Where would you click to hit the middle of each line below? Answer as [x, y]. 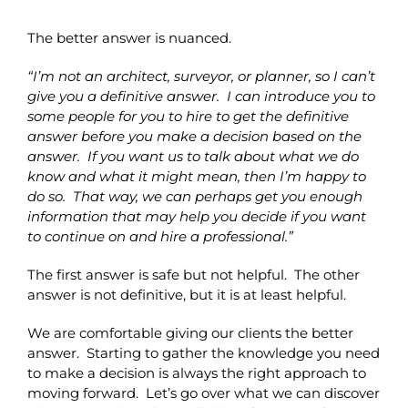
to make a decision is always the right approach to [196, 372]
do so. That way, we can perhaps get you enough [194, 196]
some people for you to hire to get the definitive [188, 116]
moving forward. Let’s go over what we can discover [203, 393]
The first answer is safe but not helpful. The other [193, 274]
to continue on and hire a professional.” [160, 236]
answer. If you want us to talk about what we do [193, 156]
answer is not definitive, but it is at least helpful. [186, 294]
